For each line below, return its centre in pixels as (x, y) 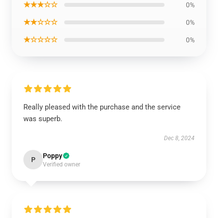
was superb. (43, 119)
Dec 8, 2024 (179, 138)
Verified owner (62, 164)
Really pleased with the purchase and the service (102, 107)
